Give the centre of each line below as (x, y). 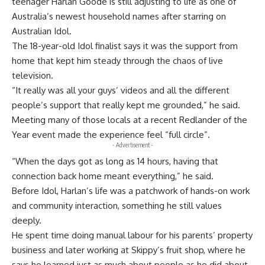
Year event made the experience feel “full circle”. (111, 134)
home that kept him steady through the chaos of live (117, 60)
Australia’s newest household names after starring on (119, 16)
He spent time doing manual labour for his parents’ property (132, 235)
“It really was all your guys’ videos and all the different (121, 90)
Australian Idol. (42, 31)
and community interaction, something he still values (117, 205)
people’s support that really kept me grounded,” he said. (126, 105)
